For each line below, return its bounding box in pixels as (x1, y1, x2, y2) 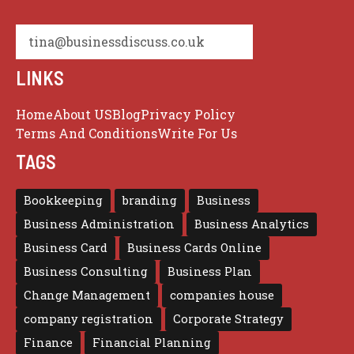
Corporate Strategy (173, 311, 284, 326)
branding (122, 193, 177, 208)
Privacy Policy (141, 106, 235, 122)
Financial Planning (92, 335, 211, 350)
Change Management (24, 288, 150, 303)
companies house (170, 288, 274, 303)
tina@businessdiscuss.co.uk (28, 33, 205, 50)
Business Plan (168, 264, 252, 279)
